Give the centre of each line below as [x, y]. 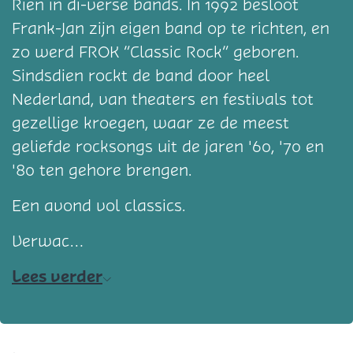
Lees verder [57, 277]
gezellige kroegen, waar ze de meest [150, 123]
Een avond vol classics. [98, 206]
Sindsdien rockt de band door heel [141, 76]
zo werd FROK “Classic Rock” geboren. [155, 52]
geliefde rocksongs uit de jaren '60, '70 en [168, 147]
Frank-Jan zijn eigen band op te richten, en [171, 28]
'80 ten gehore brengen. [102, 170]
